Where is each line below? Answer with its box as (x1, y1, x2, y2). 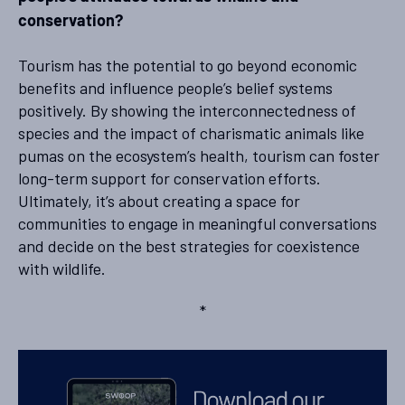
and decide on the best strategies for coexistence (18, 235, 360, 256)
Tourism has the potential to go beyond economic (18, 54, 357, 75)
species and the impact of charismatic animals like (18, 122, 364, 143)
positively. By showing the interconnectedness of (18, 99, 356, 120)
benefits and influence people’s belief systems (18, 77, 333, 98)
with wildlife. (18, 258, 106, 278)
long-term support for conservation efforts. (18, 167, 321, 188)
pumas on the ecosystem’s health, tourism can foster (18, 145, 380, 165)
